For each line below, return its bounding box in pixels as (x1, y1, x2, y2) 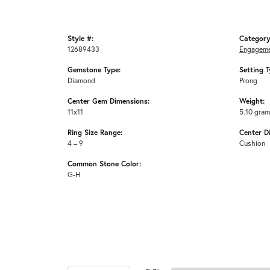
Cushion (239, 138, 265, 148)
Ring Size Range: (67, 127, 122, 137)
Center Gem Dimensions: (67, 96, 149, 106)
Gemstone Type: (67, 64, 121, 75)
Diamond (67, 75, 95, 86)
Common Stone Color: (67, 159, 141, 169)
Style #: (67, 33, 93, 43)
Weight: (239, 96, 265, 106)
